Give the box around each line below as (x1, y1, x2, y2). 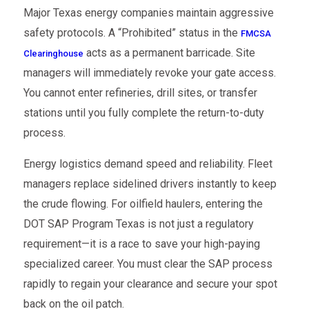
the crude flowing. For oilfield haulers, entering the (23, 197, 263, 211)
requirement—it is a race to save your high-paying (23, 237, 260, 251)
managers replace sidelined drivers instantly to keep (23, 177, 277, 191)
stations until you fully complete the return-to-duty (23, 106, 264, 120)
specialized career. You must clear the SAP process (23, 257, 272, 271)
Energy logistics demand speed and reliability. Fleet (23, 157, 272, 171)
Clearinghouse (23, 48, 83, 59)
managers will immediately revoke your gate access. (23, 66, 276, 80)
